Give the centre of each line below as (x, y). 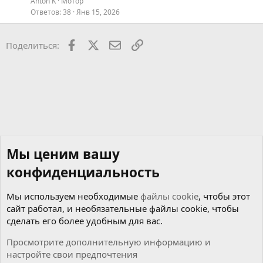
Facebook (96, 44)
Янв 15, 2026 (98, 12)
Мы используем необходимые (73, 196)
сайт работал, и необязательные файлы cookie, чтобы (123, 208)
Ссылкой (161, 44)
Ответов (45, 12)
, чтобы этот (224, 196)
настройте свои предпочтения (72, 254)
